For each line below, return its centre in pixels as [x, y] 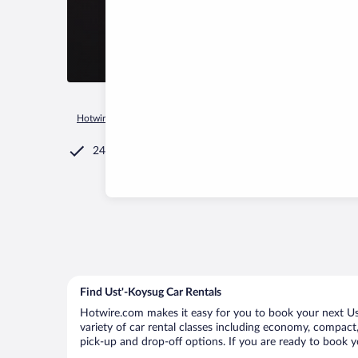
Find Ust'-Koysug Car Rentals [151, 292]
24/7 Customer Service [149, 151]
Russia [217, 118]
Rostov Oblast [275, 118]
